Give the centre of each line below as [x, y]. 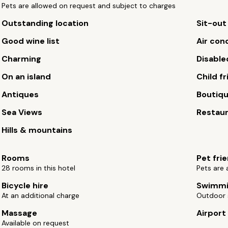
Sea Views [22, 112]
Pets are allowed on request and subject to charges [89, 6]
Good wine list [31, 41]
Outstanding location [45, 23]
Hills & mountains [37, 130]
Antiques [20, 94]
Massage [20, 213]
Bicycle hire [25, 186]
